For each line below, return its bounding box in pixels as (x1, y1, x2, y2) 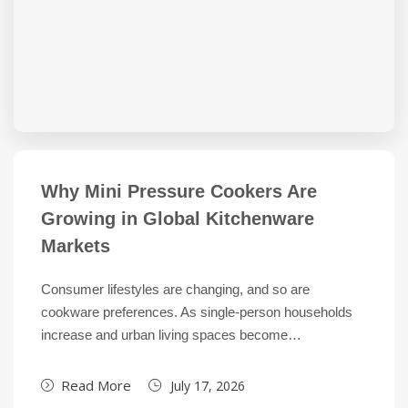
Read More (61, 376, 131, 394)
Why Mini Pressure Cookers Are (41, 181, 317, 201)
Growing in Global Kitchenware (41, 209, 314, 229)
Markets (41, 236, 110, 256)
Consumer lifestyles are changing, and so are (41, 281, 310, 297)
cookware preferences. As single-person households (41, 304, 352, 320)
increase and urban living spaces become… (41, 327, 301, 342)
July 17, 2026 (170, 377, 245, 394)
